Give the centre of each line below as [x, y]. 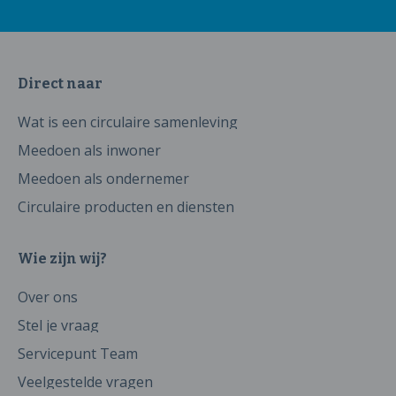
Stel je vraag [58, 325]
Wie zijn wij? [62, 259]
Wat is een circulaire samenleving [128, 122]
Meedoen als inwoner [89, 150]
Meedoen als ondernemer [103, 179]
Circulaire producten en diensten [126, 207]
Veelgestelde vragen [85, 382]
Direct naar [60, 84]
